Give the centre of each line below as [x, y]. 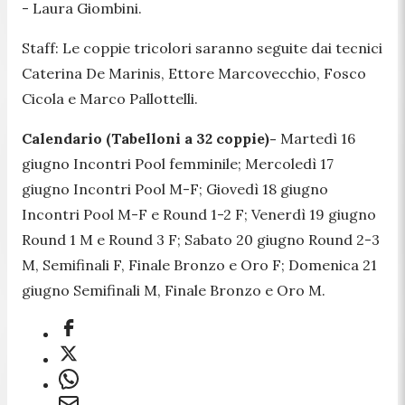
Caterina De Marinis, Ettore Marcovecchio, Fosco [194, 73]
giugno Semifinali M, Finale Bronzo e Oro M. [174, 290]
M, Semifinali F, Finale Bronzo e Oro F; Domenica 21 [199, 264]
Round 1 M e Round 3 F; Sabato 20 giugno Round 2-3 [201, 239]
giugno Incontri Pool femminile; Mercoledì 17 [178, 163]
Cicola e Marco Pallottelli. [110, 98]
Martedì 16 [316, 138]
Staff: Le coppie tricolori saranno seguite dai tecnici [202, 47]
